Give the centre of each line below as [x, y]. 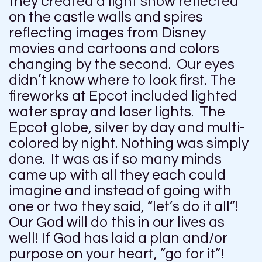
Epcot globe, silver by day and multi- [127, 128]
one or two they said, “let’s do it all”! [124, 207]
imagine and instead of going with [120, 191]
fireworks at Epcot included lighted [123, 96]
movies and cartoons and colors [114, 49]
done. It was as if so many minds [115, 159]
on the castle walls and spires [106, 17]
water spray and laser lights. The [117, 112]
